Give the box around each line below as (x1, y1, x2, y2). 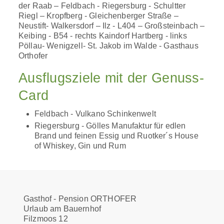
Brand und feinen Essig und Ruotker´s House (34, 131, 198, 140)
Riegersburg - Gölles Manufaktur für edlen (34, 121, 186, 130)
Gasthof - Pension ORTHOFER (23, 194, 137, 203)
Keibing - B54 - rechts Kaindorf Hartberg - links (18, 31, 187, 40)
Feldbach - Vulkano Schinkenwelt (34, 109, 156, 118)
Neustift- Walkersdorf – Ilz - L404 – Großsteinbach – (18, 21, 205, 30)
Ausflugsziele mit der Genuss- (18, 70, 204, 86)
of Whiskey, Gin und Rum (34, 141, 126, 150)
